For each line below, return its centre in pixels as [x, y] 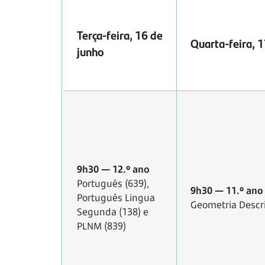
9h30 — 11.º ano [227, 191]
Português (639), [113, 184]
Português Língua [116, 198]
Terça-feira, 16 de [120, 35]
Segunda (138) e [113, 212]
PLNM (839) [101, 226]
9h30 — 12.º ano [113, 169]
